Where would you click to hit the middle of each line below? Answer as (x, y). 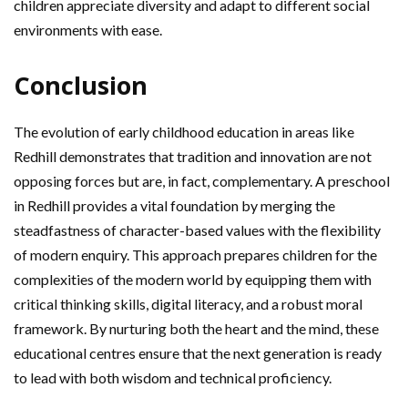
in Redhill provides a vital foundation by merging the (174, 205)
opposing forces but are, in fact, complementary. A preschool (202, 181)
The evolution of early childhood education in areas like (184, 132)
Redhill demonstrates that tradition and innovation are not (193, 156)
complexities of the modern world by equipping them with (193, 279)
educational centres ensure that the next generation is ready (198, 353)
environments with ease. (88, 30)
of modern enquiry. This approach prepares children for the (195, 255)
